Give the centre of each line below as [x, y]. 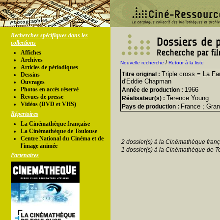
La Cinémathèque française [55, 124]
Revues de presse [42, 97]
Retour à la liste [186, 63]
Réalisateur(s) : [144, 98]
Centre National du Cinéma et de [62, 138]
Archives [32, 60]
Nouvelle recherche [142, 63]
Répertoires [25, 114]
